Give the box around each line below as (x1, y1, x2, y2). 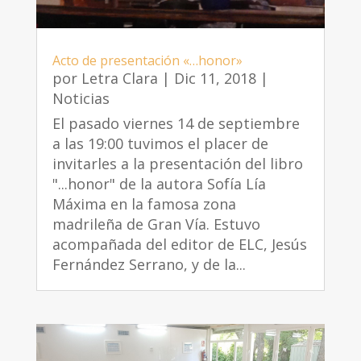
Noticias (52, 88, 110, 108)
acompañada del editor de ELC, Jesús (52, 234, 307, 254)
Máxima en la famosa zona (52, 193, 236, 214)
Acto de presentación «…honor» (52, 51, 243, 69)
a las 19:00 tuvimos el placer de (52, 133, 268, 153)
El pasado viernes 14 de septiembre (52, 113, 300, 133)
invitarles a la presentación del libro (52, 153, 303, 173)
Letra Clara (81, 68, 158, 88)
